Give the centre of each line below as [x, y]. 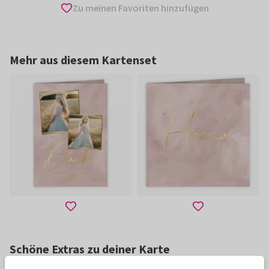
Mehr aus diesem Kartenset [83, 59]
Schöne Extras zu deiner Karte [90, 249]
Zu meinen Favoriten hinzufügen [141, 8]
